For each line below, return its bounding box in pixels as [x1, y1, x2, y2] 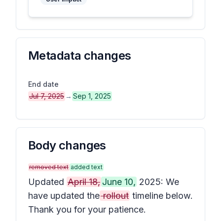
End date [28, 80, 59, 88]
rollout [101, 190, 129, 201]
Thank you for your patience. [28, 204, 146, 215]
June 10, [102, 177, 136, 187]
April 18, [68, 177, 100, 187]
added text [71, 163, 103, 171]
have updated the [28, 190, 100, 201]
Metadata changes [28, 48, 131, 63]
